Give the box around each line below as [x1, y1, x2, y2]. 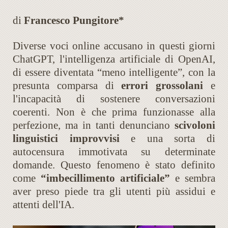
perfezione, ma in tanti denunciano [13, 119, 175, 132]
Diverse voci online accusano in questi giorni [13, 40, 215, 52]
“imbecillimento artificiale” [41, 172, 170, 185]
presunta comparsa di [13, 79, 122, 92]
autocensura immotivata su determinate [13, 146, 215, 158]
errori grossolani [121, 79, 204, 92]
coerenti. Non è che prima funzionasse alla [13, 106, 215, 119]
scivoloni [175, 119, 215, 132]
